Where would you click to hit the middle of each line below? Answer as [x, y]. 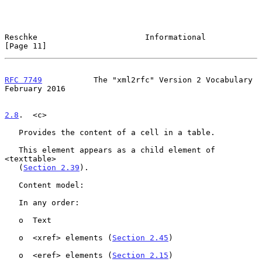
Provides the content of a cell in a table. [12, 132]
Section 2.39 [51, 167]
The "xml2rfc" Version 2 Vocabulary [147, 80]
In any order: [12, 202]
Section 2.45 [140, 237]
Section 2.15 [140, 255]
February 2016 [35, 88]
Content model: [12, 185]
